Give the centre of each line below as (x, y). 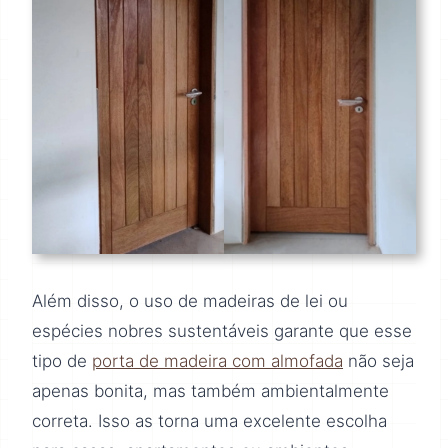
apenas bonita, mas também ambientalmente (210, 391)
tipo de (62, 361)
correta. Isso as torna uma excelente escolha (209, 421)
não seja (378, 361)
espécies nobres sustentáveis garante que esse (222, 331)
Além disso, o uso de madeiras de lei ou (190, 301)
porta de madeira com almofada (217, 361)
